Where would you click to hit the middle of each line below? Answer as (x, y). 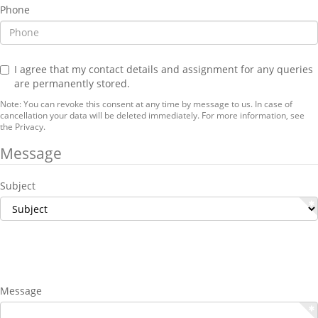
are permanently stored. (72, 83)
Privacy (29, 126)
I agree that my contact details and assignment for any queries (164, 69)
